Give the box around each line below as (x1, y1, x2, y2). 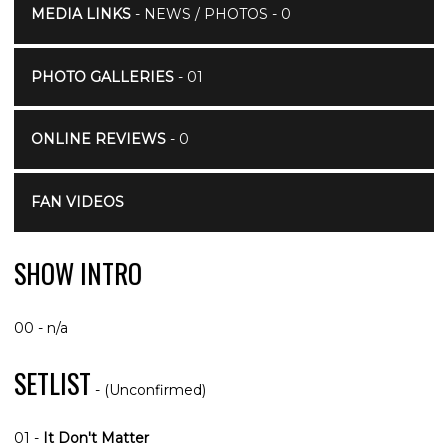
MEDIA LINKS (30, 4, 131, 23)
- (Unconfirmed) (91, 380, 206, 399)
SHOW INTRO (14, 253, 142, 293)
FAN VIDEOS (30, 192, 124, 211)
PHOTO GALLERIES (30, 67, 174, 86)
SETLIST (14, 363, 91, 403)
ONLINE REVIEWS (30, 130, 166, 149)
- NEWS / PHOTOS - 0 (130, 4, 291, 23)
